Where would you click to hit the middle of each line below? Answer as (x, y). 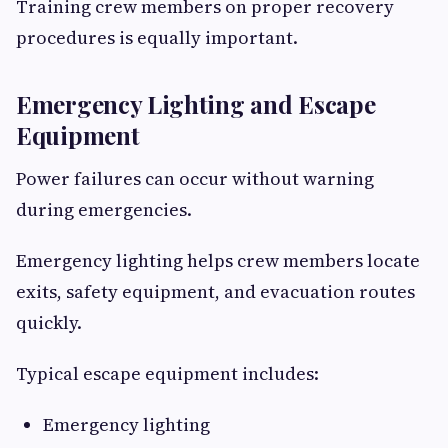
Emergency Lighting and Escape (196, 104)
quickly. (49, 323)
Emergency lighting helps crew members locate (218, 261)
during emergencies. (104, 210)
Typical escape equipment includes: (167, 374)
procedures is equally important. (157, 38)
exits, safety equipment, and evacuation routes (215, 292)
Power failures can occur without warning (195, 179)
